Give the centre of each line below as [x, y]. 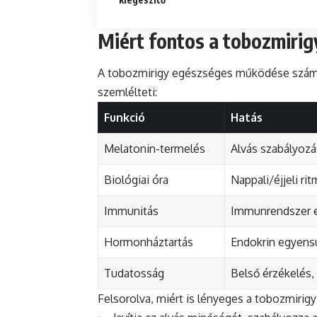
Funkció [125, 117]
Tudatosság [134, 273]
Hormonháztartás [149, 242]
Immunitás [131, 211]
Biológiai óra [136, 179]
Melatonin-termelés [155, 148]
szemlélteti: [127, 92]
